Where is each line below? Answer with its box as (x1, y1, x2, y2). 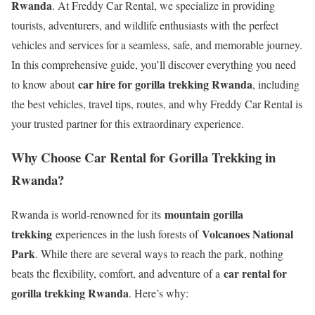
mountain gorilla (165, 205, 243, 222)
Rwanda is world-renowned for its (11, 206, 165, 221)
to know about (11, 76, 78, 91)
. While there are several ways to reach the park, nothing (35, 245, 283, 261)
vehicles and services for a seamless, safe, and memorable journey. (11, 37, 302, 52)
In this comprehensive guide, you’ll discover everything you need (11, 56, 296, 72)
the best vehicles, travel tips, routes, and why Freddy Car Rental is (11, 96, 302, 111)
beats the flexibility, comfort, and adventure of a (11, 265, 224, 281)
